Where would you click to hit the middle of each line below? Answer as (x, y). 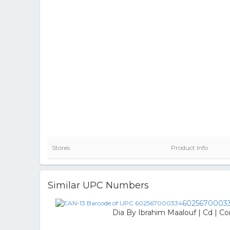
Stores (61, 148)
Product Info (189, 148)
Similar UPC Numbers (98, 185)
